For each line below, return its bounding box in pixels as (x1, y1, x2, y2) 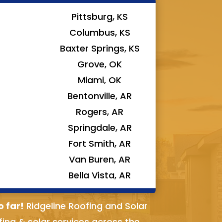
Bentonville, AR (67, 89, 132, 102)
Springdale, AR (67, 121, 132, 134)
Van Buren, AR (69, 153, 131, 166)
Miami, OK (78, 73, 122, 86)
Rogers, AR (76, 105, 124, 118)
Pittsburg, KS (71, 10, 128, 23)
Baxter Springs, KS (59, 42, 140, 55)
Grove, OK (77, 57, 122, 70)
